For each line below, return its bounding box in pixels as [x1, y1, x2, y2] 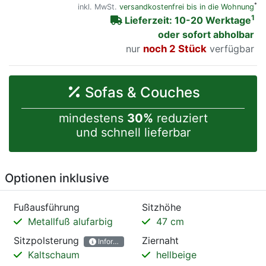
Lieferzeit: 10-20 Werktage [175, 14, 251, 27]
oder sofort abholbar [158, 28, 254, 41]
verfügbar [207, 43, 254, 55]
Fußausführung [14, 201, 80, 214]
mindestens [58, 111, 127, 126]
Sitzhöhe [142, 201, 181, 214]
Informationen [96, 237, 144, 246]
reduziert [153, 111, 208, 126]
